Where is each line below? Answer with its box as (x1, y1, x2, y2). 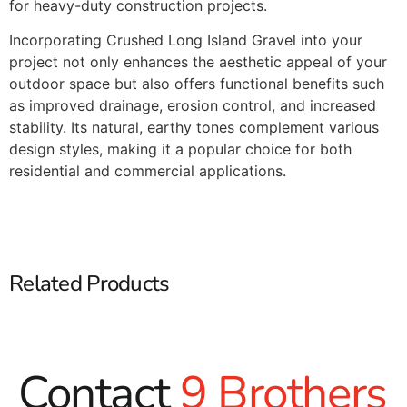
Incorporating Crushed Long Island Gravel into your (9, 31, 362, 50)
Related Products (9, 268, 170, 298)
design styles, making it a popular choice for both (9, 140, 352, 159)
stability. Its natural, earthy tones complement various (9, 118, 379, 137)
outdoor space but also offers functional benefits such (9, 74, 384, 94)
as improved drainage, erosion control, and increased (9, 96, 376, 115)
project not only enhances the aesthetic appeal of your (9, 53, 387, 72)
